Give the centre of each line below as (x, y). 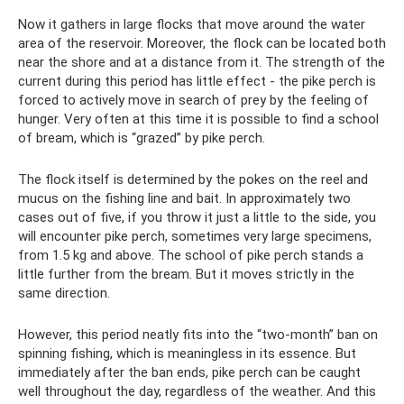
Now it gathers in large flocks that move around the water (192, 25)
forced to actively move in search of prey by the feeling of (193, 101)
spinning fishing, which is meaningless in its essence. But (187, 354)
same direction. (64, 294)
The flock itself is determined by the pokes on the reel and (193, 180)
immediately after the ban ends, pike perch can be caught (189, 373)
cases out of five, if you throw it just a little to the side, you (197, 218)
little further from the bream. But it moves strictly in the (186, 275)
